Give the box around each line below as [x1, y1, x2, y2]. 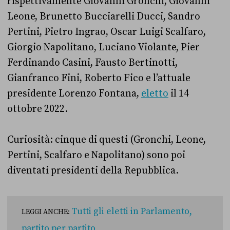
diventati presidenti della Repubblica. [7, 164, 181, 177]
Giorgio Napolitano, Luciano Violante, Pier [7, 41, 200, 53]
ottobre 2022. [7, 103, 70, 115]
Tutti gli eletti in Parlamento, [71, 206, 192, 217]
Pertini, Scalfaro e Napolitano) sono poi [7, 149, 185, 161]
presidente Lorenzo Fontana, [7, 87, 141, 100]
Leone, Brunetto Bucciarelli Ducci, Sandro [7, 10, 200, 23]
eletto [141, 87, 168, 100]
